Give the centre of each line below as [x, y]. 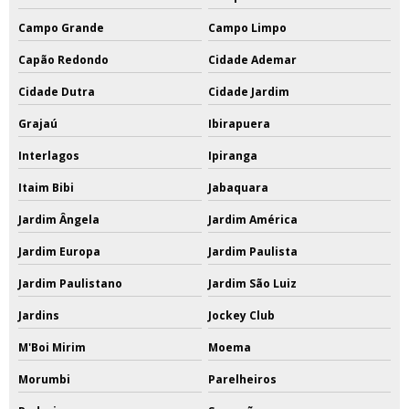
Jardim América [252, 219]
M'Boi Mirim [52, 347]
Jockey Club [241, 315]
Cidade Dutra [57, 91]
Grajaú [38, 123]
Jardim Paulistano [70, 283]
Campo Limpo [247, 27]
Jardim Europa [59, 251]
